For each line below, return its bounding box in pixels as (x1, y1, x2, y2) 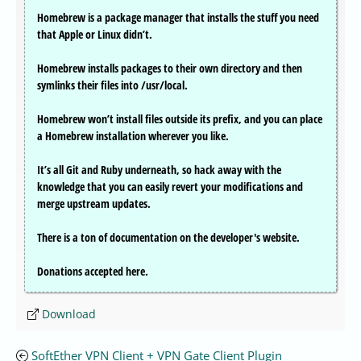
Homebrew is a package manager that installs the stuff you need (37, 10, 319, 26)
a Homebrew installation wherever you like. (37, 128, 229, 144)
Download (42, 306, 96, 322)
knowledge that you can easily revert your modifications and (37, 179, 303, 195)
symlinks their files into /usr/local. (37, 77, 188, 93)
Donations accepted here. (37, 263, 148, 280)
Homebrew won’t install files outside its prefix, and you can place (37, 111, 322, 127)
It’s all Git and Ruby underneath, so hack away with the (37, 162, 281, 178)
